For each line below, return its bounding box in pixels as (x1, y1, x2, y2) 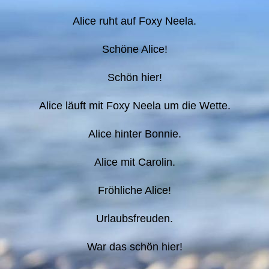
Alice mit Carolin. (94, 156, 175, 168)
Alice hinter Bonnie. (88, 127, 181, 140)
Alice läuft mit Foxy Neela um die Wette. (38, 99, 231, 112)
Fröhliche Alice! (98, 184, 171, 196)
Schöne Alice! (101, 43, 168, 55)
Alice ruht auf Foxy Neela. (73, 14, 196, 27)
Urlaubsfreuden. (96, 212, 173, 225)
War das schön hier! (86, 240, 183, 253)
